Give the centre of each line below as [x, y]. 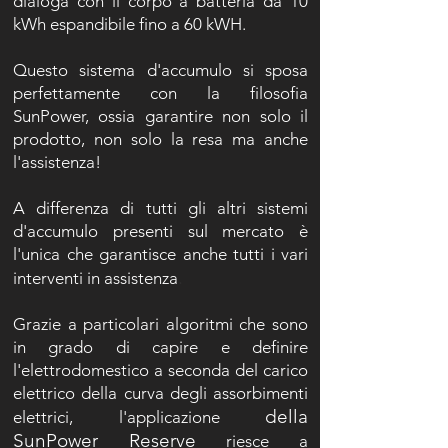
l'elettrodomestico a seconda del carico [160, 370]
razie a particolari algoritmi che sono [167, 324]
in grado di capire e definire [160, 347]
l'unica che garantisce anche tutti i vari [160, 254]
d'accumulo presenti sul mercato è [160, 231]
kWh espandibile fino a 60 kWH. [129, 24]
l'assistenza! [57, 162]
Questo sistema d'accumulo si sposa [160, 70]
